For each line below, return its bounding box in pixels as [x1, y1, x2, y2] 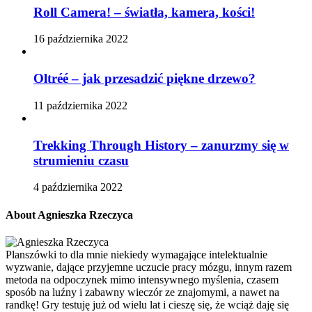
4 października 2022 [33, 181, 123, 194]
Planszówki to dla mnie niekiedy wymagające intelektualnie [6, 248, 267, 260]
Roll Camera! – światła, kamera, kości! [33, 4, 255, 19]
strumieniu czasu [33, 153, 129, 168]
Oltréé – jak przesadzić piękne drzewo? [33, 71, 256, 86]
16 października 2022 [33, 33, 128, 45]
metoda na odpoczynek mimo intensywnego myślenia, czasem [6, 273, 279, 286]
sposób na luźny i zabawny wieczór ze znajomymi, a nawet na [6, 286, 279, 298]
